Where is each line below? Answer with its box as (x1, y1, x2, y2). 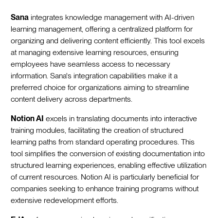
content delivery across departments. (11, 94, 133, 104)
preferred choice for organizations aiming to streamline (11, 82, 190, 92)
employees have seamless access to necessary (11, 59, 171, 69)
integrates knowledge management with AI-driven (29, 12, 195, 22)
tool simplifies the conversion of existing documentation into (11, 148, 205, 158)
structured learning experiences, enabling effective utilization (11, 160, 207, 170)
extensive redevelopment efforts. (11, 195, 119, 205)
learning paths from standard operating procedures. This (11, 137, 195, 146)
